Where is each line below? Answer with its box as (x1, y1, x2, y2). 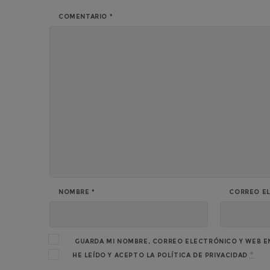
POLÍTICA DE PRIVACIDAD (157, 251, 248, 259)
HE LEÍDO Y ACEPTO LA (72, 251, 157, 259)
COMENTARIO (58, 12, 110, 20)
